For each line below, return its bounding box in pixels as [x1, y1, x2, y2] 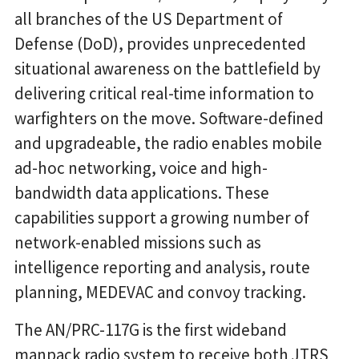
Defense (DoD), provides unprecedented [14, 33, 306, 55]
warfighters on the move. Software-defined [14, 107, 324, 130]
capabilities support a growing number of [14, 207, 309, 229]
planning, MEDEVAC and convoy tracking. [14, 281, 306, 304]
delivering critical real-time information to [14, 83, 314, 105]
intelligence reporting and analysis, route [14, 256, 310, 279]
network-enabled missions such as [14, 232, 261, 254]
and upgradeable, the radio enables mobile [14, 132, 322, 155]
